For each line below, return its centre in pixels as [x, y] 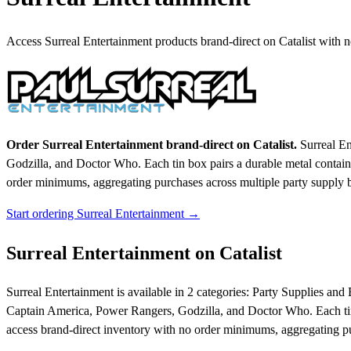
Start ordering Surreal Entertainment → [103, 214]
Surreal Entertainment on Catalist [144, 253]
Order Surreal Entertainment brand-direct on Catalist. [152, 145]
